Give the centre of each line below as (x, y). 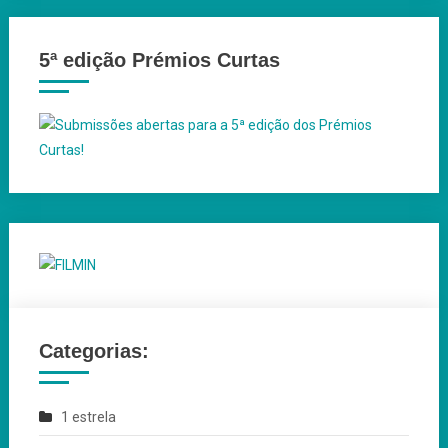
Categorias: (93, 350)
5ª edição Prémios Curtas (159, 59)
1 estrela (88, 416)
